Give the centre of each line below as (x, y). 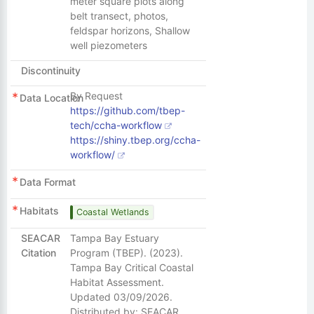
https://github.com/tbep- (127, 110)
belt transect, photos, (119, 16)
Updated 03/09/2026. (121, 297)
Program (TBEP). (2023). (126, 253)
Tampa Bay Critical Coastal (131, 268)
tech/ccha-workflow (117, 125)
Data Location (51, 98)
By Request (96, 96)
